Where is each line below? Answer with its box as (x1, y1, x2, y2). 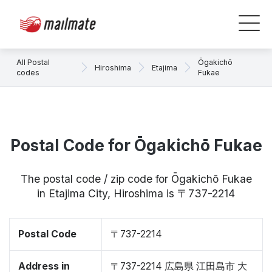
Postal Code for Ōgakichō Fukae (10, 136, 262, 155)
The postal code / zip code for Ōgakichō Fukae (20, 172, 252, 185)
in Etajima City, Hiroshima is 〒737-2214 (37, 187, 235, 200)
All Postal (16, 58, 50, 67)
